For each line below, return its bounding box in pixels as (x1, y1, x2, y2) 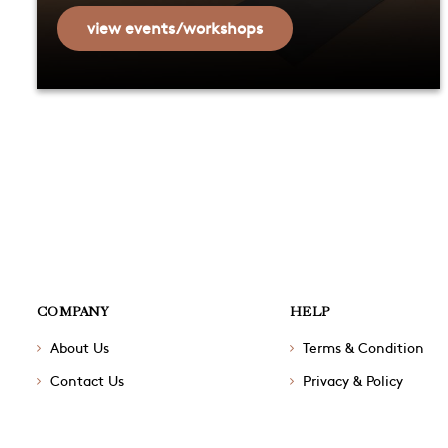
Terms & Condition (302, 337, 424, 358)
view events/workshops (87, 16, 263, 39)
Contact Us (50, 370, 124, 391)
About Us (50, 337, 109, 358)
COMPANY (37, 303, 109, 320)
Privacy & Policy (302, 370, 403, 391)
